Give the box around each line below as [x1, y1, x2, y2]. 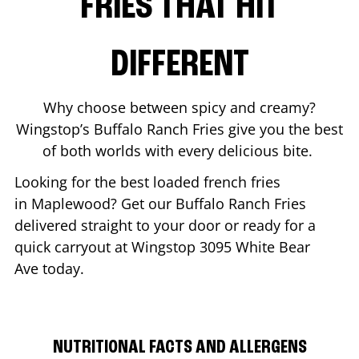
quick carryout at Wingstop [14, 236, 200, 256]
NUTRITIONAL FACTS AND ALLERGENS [52, 337, 307, 357]
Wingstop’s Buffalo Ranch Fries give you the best [16, 119, 343, 139]
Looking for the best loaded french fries [14, 171, 280, 192]
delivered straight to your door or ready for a [14, 215, 316, 235]
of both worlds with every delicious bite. [42, 140, 317, 160]
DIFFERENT [110, 46, 249, 85]
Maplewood [31, 193, 111, 213]
